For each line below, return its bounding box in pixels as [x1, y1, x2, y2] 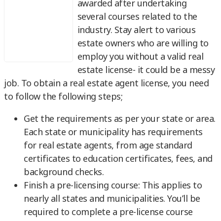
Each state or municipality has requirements [24, 126, 203, 138]
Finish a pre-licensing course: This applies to [24, 179, 202, 191]
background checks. [24, 166, 104, 178]
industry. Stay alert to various [77, 24, 196, 36]
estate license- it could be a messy [77, 64, 215, 76]
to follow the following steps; [4, 90, 122, 103]
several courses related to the [77, 10, 197, 23]
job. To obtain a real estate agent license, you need [4, 77, 209, 89]
